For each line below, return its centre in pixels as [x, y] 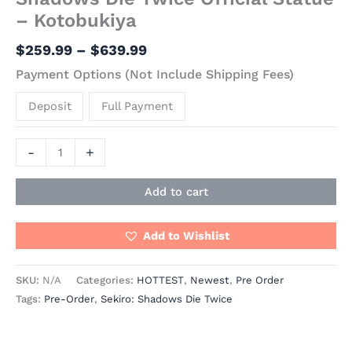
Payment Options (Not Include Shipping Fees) [155, 74]
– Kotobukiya [76, 21]
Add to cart [176, 192]
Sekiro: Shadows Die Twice [167, 299]
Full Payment [137, 106]
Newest [210, 280]
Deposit [49, 106]
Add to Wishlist [186, 236]
